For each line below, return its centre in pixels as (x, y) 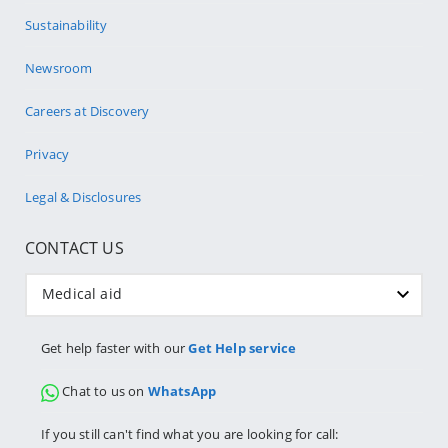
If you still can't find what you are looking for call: (190, 434)
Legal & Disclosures (83, 197)
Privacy (47, 154)
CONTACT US (74, 248)
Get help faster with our (115, 348)
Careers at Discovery (87, 111)
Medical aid (82, 294)
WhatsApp (182, 391)
